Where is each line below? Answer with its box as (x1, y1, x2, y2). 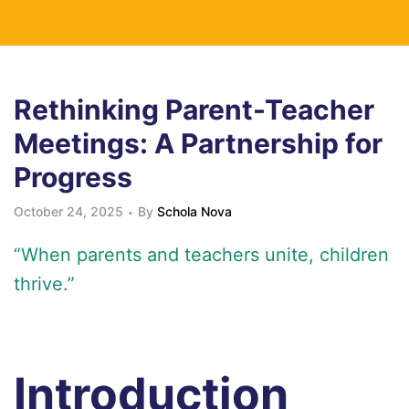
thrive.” (14, 273, 75, 296)
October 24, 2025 (14, 204, 123, 220)
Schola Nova (157, 204, 232, 220)
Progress (14, 161, 132, 194)
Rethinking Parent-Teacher (14, 93, 374, 127)
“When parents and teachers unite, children (14, 244, 389, 267)
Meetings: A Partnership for (14, 127, 383, 161)
